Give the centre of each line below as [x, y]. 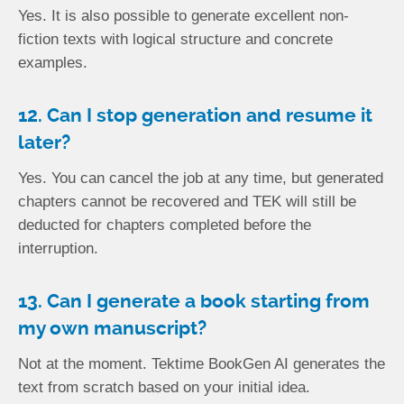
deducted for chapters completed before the [165, 225]
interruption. [58, 248]
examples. [53, 62]
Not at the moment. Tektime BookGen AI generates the [202, 363]
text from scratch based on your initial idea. [164, 387]
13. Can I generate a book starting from [194, 301]
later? [44, 142]
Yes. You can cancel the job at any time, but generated [201, 178]
